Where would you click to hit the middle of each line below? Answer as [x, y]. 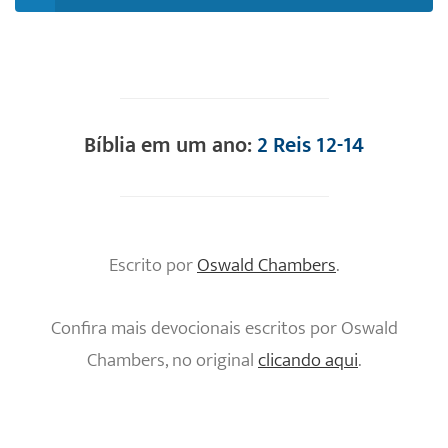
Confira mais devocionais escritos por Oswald [224, 329]
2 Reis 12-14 [310, 146]
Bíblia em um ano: [170, 146]
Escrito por [153, 266]
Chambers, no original [172, 361]
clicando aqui [308, 361]
